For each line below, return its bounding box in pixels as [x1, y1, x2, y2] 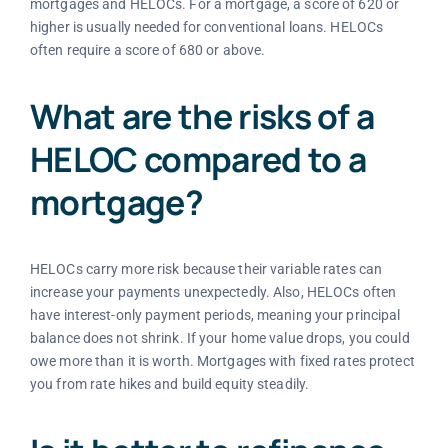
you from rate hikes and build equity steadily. [29, 376, 310, 393]
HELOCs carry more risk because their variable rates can [29, 261, 383, 278]
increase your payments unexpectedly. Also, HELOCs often [29, 284, 397, 301]
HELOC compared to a [29, 136, 367, 183]
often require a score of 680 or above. [29, 41, 266, 58]
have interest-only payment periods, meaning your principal [29, 307, 401, 324]
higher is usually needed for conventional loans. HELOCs [29, 18, 384, 35]
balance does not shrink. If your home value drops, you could [29, 330, 410, 347]
